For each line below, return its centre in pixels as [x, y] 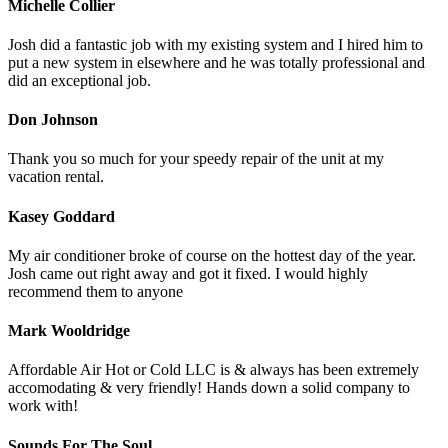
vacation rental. [56, 177]
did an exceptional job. [79, 80]
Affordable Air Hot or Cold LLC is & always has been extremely [213, 370]
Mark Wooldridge [69, 331]
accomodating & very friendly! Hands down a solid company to [209, 388]
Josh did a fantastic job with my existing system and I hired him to [215, 44]
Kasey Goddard [61, 216]
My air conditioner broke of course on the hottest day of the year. [212, 255]
